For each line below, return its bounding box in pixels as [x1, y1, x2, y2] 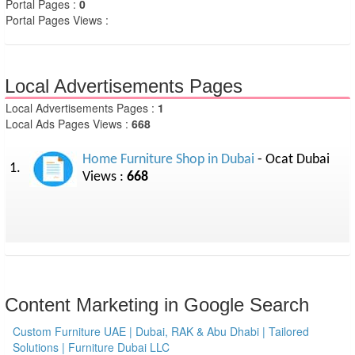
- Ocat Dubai [254, 152, 330, 167]
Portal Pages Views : [6, 12, 109, 28]
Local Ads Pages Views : [6, 116, 132, 132]
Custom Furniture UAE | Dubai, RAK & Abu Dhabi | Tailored [13, 323, 309, 339]
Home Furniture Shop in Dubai [82, 152, 254, 167]
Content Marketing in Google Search [5, 294, 309, 315]
